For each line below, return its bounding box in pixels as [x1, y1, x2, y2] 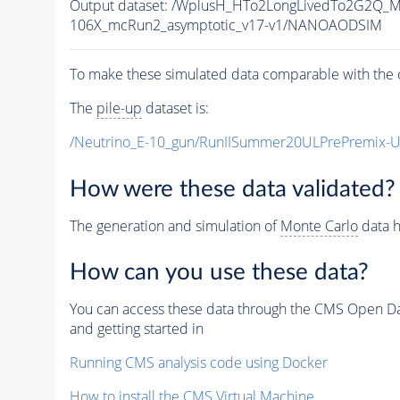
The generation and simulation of [69, 215, 280, 236]
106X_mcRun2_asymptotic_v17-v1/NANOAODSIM [69, 15, 382, 36]
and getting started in [69, 319, 204, 339]
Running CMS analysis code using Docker [69, 353, 328, 373]
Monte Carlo [279, 215, 358, 236]
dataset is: [141, 98, 209, 119]
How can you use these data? [69, 261, 369, 285]
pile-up [96, 98, 142, 119]
